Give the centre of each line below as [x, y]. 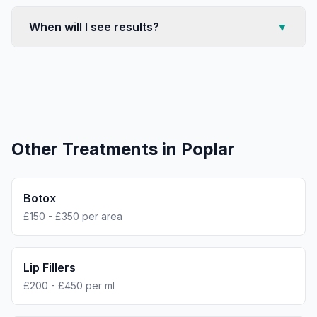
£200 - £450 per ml [69, 286]
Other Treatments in [96, 149]
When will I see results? [94, 27]
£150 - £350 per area [73, 216]
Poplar [208, 149]
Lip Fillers [50, 267]
